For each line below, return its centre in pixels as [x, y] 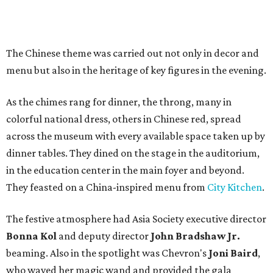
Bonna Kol [32, 236]
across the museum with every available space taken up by [136, 136]
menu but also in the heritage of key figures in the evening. [136, 70]
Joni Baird [233, 253]
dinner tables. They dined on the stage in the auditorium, [133, 153]
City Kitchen [235, 187]
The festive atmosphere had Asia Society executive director [136, 219]
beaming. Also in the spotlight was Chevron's [107, 253]
